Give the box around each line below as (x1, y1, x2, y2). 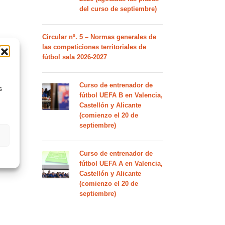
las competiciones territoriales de (42, 43, 146, 51)
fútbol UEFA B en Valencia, (79, 91, 163, 99)
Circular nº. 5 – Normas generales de (42, 33, 156, 41)
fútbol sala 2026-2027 (42, 53, 107, 61)
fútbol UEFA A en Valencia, (79, 160, 163, 167)
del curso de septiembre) (79, 5, 157, 13)
